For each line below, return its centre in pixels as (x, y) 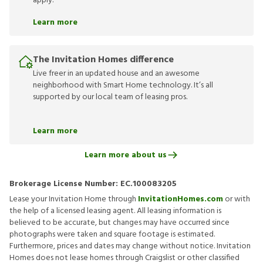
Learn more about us (126, 155)
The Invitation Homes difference (103, 60)
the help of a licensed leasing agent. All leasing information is (115, 211)
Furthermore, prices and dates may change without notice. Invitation (130, 247)
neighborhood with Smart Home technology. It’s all (123, 86)
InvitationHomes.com (181, 200)
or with (237, 200)
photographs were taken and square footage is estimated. (112, 235)
